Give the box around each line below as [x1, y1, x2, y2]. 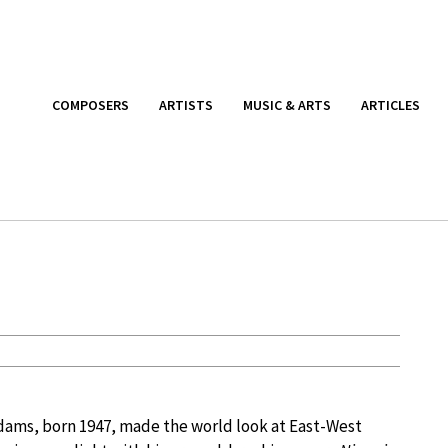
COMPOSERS [52, 95, 129, 114]
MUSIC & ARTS [243, 95, 331, 114]
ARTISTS [159, 95, 213, 114]
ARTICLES [361, 95, 420, 114]
